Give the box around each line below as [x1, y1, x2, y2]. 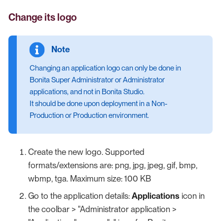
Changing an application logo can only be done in [29, 63, 181, 73]
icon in [180, 191, 205, 201]
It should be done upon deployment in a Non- [29, 99, 167, 108]
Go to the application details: [28, 191, 132, 201]
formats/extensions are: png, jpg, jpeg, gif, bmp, [28, 160, 197, 170]
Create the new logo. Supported [28, 147, 145, 157]
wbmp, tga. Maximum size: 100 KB [28, 173, 151, 184]
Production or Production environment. [29, 110, 149, 120]
